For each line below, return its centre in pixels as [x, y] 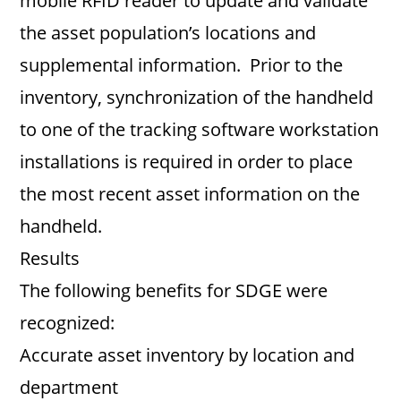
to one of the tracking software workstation [200, 129]
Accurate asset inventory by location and [188, 355]
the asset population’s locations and [168, 33]
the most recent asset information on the [190, 194]
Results [50, 258]
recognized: [68, 323]
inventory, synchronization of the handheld [197, 97]
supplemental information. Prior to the [182, 65]
